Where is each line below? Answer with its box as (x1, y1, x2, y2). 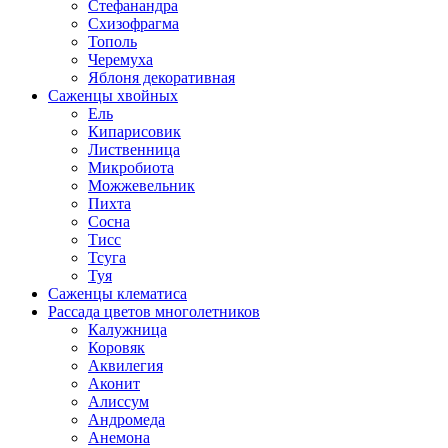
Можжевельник (88, 177, 195, 194)
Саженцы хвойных (48, 87, 178, 104)
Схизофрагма (88, 15, 179, 32)
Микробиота (88, 159, 174, 176)
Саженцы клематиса (48, 285, 187, 302)
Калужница (88, 321, 167, 338)
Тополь (88, 33, 137, 50)
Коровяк (88, 339, 145, 356)
